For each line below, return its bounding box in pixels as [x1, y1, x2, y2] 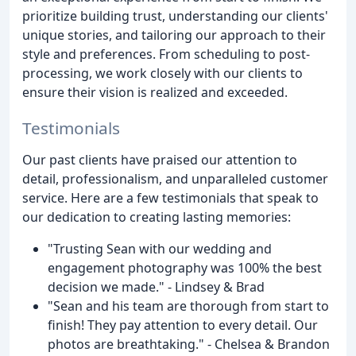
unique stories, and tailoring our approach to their [22, 26, 326, 44]
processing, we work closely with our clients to [22, 64, 303, 83]
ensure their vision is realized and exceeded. [22, 83, 288, 102]
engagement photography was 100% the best [48, 259, 322, 277]
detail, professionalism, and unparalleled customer [22, 170, 328, 188]
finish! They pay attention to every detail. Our [48, 316, 318, 335]
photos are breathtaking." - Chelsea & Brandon [48, 335, 330, 354]
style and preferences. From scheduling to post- [22, 45, 310, 64]
